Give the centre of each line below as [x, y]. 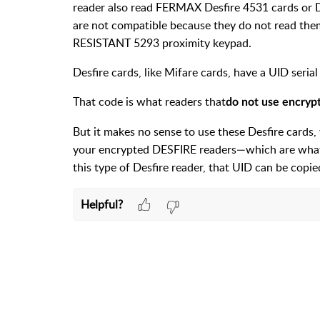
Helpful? [101, 204]
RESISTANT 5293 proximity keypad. [162, 43]
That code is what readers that [149, 101]
